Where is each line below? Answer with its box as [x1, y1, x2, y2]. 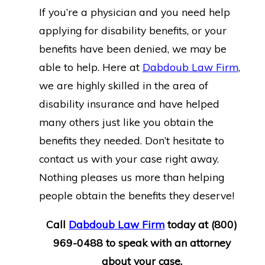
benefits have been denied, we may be [38, 42, 227, 56]
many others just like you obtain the [38, 115, 214, 129]
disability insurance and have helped [38, 97, 219, 111]
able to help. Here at [38, 60, 143, 74]
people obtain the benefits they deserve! [38, 189, 234, 202]
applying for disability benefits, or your [38, 24, 227, 37]
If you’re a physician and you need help [38, 5, 230, 19]
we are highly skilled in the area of [38, 79, 208, 92]
